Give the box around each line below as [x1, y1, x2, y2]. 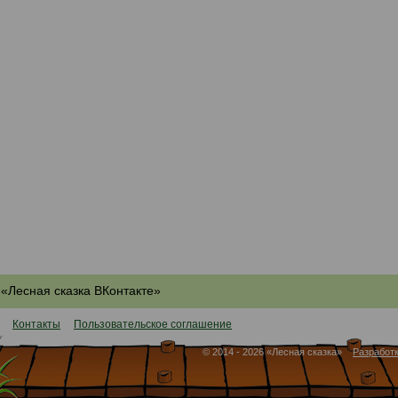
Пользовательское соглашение [74, 317, 232, 330]
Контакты [12, 317, 60, 330]
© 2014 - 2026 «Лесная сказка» [203, 346, 353, 357]
